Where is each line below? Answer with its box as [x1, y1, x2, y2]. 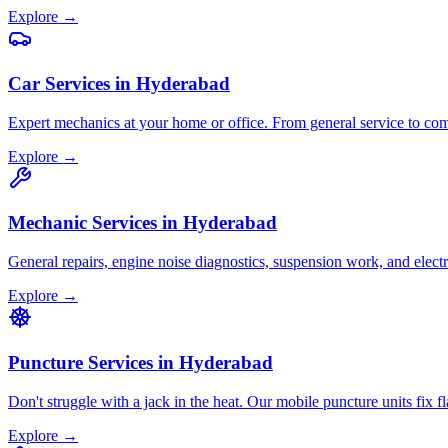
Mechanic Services [8, 212, 157, 234]
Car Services [8, 73, 110, 95]
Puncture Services [8, 351, 153, 373]
